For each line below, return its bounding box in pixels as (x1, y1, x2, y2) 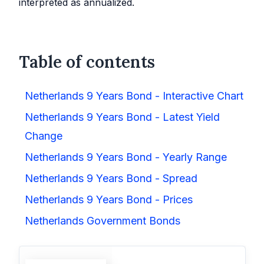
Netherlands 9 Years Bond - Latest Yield (25, 111, 220, 124)
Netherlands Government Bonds (25, 214, 180, 227)
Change (25, 130, 62, 143)
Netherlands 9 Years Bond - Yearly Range (25, 151, 227, 164)
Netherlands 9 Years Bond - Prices (25, 193, 193, 206)
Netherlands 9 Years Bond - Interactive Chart (25, 90, 243, 103)
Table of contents (19, 51, 155, 72)
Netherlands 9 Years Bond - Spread (25, 172, 197, 185)
